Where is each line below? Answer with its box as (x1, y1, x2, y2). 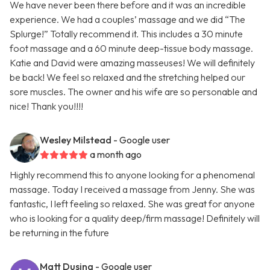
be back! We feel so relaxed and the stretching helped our (10, 71, 245, 84)
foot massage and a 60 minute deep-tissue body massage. (10, 42, 253, 55)
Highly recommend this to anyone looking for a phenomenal (10, 169, 255, 181)
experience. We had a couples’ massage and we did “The (10, 13, 245, 26)
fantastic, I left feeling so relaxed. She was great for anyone (10, 198, 255, 210)
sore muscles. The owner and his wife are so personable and (10, 86, 257, 98)
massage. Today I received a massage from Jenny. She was (10, 183, 255, 196)
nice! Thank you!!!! (10, 100, 83, 113)
